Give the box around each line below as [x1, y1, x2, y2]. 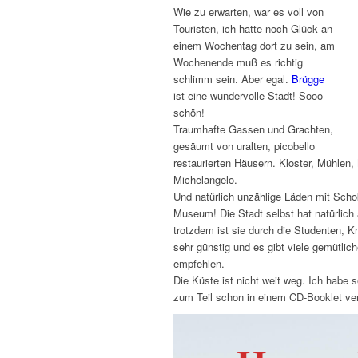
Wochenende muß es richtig [173, 54, 303, 70]
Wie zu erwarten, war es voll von [173, 4, 324, 20]
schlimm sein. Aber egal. [173, 71, 292, 87]
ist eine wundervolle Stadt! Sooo [173, 88, 323, 104]
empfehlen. [173, 256, 225, 272]
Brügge [292, 71, 324, 87]
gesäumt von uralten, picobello [173, 138, 315, 154]
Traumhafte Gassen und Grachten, [173, 121, 333, 137]
